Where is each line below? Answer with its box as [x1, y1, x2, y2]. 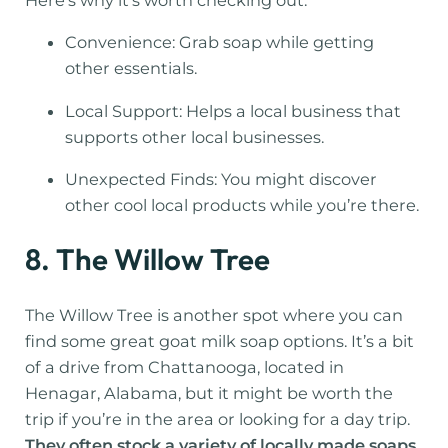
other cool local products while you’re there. [65, 194, 420, 215]
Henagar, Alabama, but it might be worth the [25, 382, 394, 403]
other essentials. [65, 58, 198, 79]
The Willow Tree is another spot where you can [25, 304, 404, 325]
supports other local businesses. [65, 126, 325, 147]
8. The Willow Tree [25, 241, 271, 279]
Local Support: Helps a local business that [65, 100, 402, 121]
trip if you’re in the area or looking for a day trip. [25, 408, 411, 429]
